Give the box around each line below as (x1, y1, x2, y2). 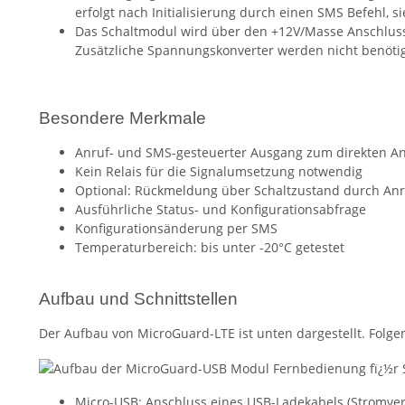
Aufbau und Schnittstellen (39, 289, 238, 309)
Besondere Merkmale (39, 108, 206, 128)
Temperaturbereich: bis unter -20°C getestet (75, 239, 344, 257)
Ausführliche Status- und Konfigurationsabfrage (75, 201, 366, 219)
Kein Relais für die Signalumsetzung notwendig (75, 163, 363, 181)
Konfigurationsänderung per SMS (75, 220, 278, 238)
